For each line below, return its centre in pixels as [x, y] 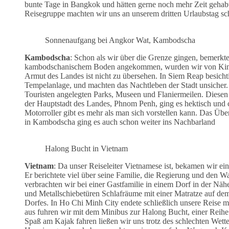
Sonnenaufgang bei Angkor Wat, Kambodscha [120, 40]
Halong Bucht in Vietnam [86, 148]
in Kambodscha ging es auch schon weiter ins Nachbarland [120, 122]
